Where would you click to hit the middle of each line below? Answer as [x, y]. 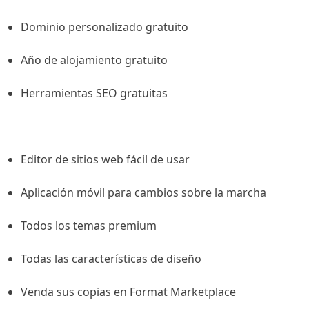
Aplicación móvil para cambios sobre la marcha [143, 193]
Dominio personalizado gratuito [104, 27]
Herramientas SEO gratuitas [94, 93]
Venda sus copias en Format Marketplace [128, 292]
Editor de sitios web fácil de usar [105, 160]
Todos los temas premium [89, 226]
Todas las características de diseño [111, 259]
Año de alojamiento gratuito [94, 60]
